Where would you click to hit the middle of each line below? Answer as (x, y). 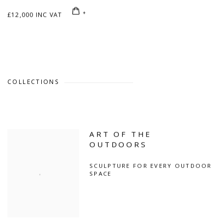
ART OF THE (121, 134)
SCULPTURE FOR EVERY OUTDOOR (151, 166)
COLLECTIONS (34, 82)
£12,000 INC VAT (35, 15)
